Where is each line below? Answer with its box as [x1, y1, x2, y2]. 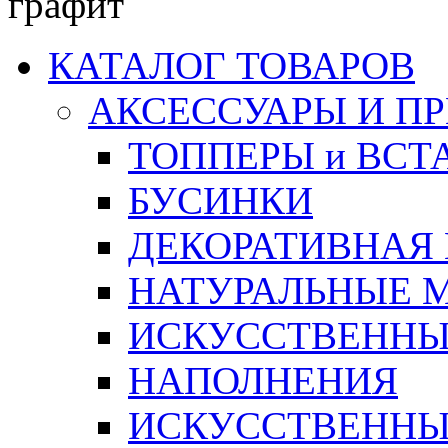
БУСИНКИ [128, 179, 313, 222]
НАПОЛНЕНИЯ [128, 359, 398, 402]
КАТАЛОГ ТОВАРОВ [48, 44, 415, 87]
